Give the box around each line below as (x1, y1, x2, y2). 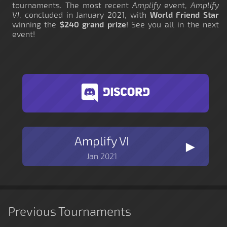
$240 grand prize (59, 19, 126, 29)
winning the (12, 19, 60, 29)
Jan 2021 (87, 150, 117, 161)
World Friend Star (149, 9, 219, 19)
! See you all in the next (126, 19, 219, 29)
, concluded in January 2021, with (19, 9, 150, 19)
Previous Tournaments (8, 203, 131, 218)
